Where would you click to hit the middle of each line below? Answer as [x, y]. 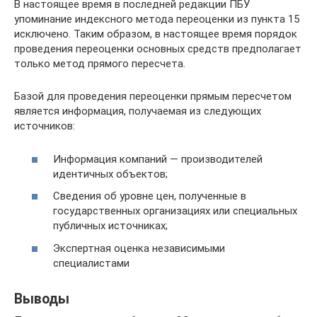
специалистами [91, 263]
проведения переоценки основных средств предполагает [158, 49]
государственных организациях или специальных [175, 211]
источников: [45, 126]
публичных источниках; [110, 226]
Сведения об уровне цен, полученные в [150, 196]
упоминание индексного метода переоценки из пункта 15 [157, 19]
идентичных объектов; [110, 174]
